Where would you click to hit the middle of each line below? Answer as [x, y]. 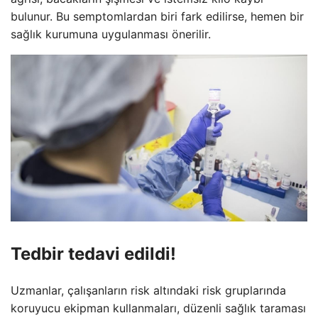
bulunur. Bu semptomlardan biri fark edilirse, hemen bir [157, 16]
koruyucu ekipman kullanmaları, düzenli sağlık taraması [158, 308]
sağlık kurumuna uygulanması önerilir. [111, 34]
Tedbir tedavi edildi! [93, 253]
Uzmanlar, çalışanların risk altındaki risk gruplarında [148, 290]
